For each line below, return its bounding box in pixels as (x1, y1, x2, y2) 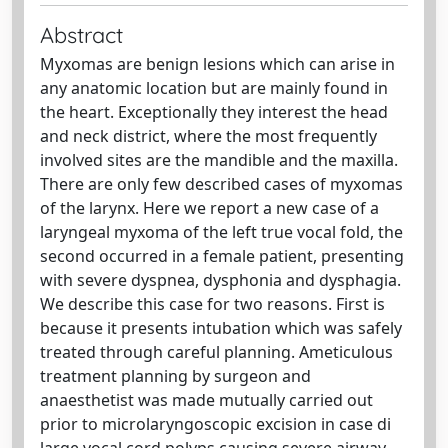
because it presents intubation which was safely (40, 316, 402, 339)
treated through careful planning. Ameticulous (40, 340, 393, 363)
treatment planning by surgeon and (40, 364, 311, 387)
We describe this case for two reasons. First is (40, 292, 385, 315)
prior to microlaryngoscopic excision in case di (40, 412, 391, 435)
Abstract (40, 20, 123, 48)
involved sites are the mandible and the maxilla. (40, 148, 398, 171)
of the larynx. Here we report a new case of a (40, 196, 379, 219)
